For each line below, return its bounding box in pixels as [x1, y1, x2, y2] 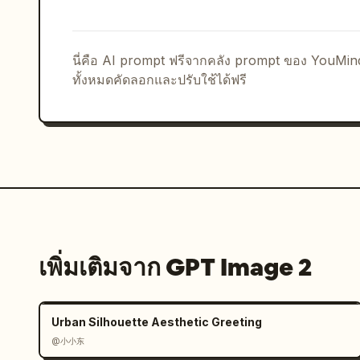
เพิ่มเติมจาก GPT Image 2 [39, 252, 312, 283]
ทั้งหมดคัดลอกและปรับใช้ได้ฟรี [72, 72, 247, 88]
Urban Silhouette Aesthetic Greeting [51, 315, 262, 329]
